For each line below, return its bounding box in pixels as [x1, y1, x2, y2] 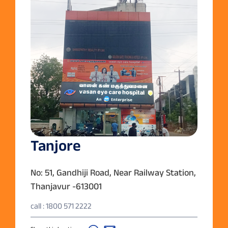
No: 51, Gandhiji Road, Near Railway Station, [31, 167, 196, 178]
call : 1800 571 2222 [31, 201, 92, 210]
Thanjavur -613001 [31, 181, 102, 191]
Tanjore [31, 136, 81, 154]
